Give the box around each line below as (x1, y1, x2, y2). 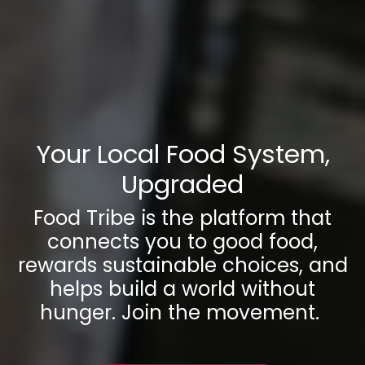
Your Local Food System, (35, 136, 330, 172)
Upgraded (121, 166, 244, 202)
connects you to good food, (47, 226, 318, 256)
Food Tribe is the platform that (33, 203, 332, 232)
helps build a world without (50, 274, 315, 303)
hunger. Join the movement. (40, 297, 325, 327)
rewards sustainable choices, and (17, 250, 348, 279)
